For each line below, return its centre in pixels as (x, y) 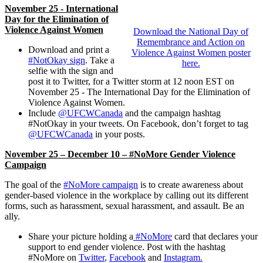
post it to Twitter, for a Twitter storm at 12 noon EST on (131, 82)
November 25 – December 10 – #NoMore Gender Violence (120, 154)
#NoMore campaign (101, 185)
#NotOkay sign (57, 60)
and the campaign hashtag (172, 113)
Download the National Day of (191, 32)
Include (43, 113)
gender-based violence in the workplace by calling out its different (127, 195)
